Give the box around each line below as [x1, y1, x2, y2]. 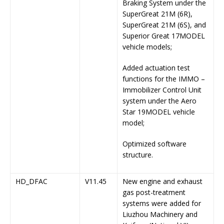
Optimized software [122, 139, 186, 149]
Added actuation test [122, 63, 190, 73]
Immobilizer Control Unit [122, 85, 201, 95]
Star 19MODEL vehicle [122, 107, 195, 117]
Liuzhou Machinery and [122, 209, 197, 219]
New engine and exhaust [122, 176, 202, 186]
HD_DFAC [15, 176, 47, 186]
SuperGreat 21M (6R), [122, 9, 192, 19]
